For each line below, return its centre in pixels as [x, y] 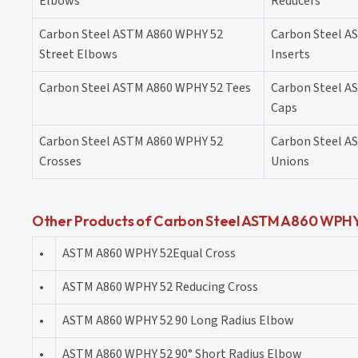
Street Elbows [78, 54]
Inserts [290, 54]
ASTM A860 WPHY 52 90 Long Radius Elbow [178, 320]
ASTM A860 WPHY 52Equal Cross [149, 253]
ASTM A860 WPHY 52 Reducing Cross [160, 286]
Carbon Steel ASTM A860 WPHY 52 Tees [145, 88]
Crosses [60, 161]
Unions [290, 161]
